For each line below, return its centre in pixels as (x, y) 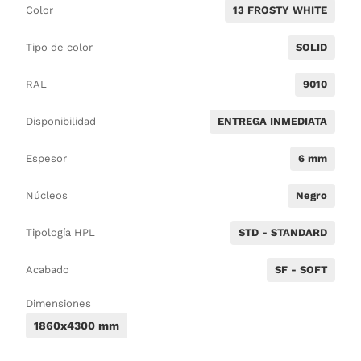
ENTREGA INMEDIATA (273, 121)
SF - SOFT (301, 269)
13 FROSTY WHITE (280, 10)
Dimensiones (58, 303)
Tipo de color (59, 47)
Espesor (46, 158)
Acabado (47, 269)
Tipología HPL (60, 232)
